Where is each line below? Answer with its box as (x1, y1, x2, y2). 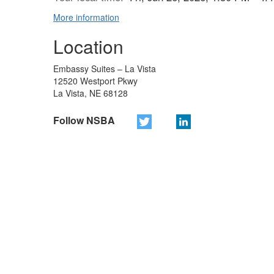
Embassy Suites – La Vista (53, 62, 156, 75)
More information (53, 11, 119, 23)
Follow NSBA (53, 113, 115, 127)
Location (53, 33, 124, 59)
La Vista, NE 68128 (53, 87, 128, 99)
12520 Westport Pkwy (53, 75, 138, 87)
